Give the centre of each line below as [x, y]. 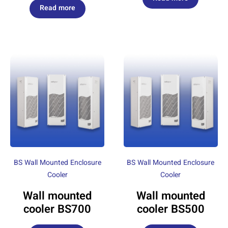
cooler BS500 [170, 210]
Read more [57, 8]
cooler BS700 [58, 210]
